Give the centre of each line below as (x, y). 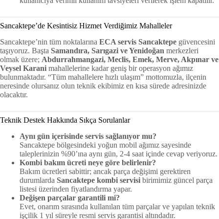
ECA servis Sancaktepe (138, 42)
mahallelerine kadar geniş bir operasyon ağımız (120, 68)
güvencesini (196, 42)
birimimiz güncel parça (176, 180)
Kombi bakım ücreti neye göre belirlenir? (88, 162)
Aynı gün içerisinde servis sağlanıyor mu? (88, 136)
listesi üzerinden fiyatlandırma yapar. (76, 189)
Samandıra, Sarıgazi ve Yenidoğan (108, 50)
